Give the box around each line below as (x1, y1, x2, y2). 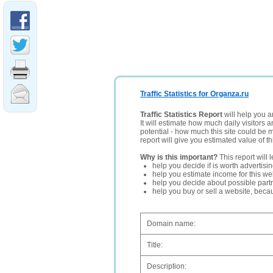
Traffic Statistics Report (140, 110, 222, 119)
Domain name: (147, 219, 196, 228)
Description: (147, 262, 186, 271)
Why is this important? (140, 153, 218, 161)
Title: (147, 241, 163, 249)
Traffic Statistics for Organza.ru (140, 90, 249, 98)
